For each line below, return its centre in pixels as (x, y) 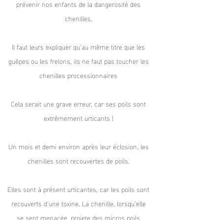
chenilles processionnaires (78, 75)
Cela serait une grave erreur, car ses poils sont (78, 103)
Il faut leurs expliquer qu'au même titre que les (78, 46)
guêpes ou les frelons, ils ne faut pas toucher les (78, 61)
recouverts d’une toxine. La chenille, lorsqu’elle (78, 203)
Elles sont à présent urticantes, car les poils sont (78, 189)
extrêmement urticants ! (78, 118)
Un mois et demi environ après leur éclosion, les (78, 146)
